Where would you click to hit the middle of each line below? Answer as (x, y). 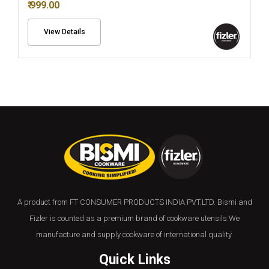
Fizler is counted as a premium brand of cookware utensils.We (134, 218)
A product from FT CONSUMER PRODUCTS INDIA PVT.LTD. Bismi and (134, 202)
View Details (64, 32)
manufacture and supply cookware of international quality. (134, 234)
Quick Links (134, 260)
